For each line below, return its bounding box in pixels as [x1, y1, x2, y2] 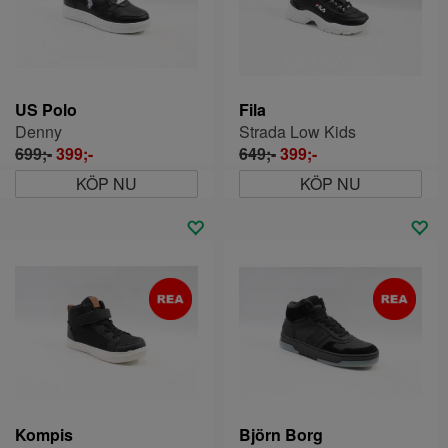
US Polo [15, 97, 77, 121]
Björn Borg [239, 422, 323, 446]
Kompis [15, 422, 73, 446]
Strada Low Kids [239, 119, 356, 143]
